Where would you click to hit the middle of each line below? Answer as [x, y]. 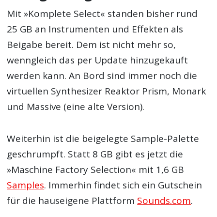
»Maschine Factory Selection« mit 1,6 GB [96, 170]
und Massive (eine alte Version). [76, 107]
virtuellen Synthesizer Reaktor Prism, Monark [107, 91]
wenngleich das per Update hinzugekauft [98, 60]
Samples [26, 185]
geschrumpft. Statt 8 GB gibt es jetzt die [95, 154]
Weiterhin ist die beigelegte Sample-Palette [103, 139]
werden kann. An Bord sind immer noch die [102, 76]
